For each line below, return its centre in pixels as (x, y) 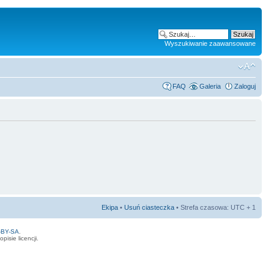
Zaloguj (245, 86)
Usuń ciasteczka (149, 207)
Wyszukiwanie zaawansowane (210, 43)
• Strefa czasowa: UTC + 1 (215, 207)
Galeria (210, 86)
